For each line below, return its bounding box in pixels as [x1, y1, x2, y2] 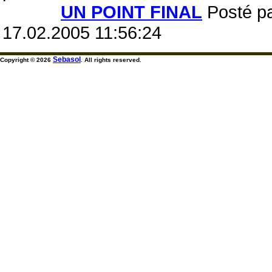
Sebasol [53, 55, 81, 64]
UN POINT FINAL [61, 2, 202, 22]
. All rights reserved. [81, 56, 141, 63]
